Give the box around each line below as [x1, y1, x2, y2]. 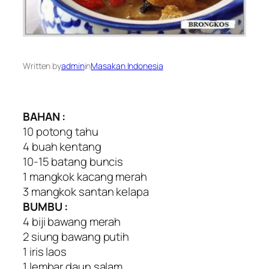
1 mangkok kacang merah [23, 169, 147, 185]
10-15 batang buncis [23, 154, 124, 170]
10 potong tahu [23, 124, 98, 140]
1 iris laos [23, 244, 67, 260]
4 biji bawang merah [23, 214, 121, 230]
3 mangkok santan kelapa [23, 184, 149, 200]
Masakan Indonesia [91, 59, 163, 71]
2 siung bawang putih [23, 229, 129, 245]
